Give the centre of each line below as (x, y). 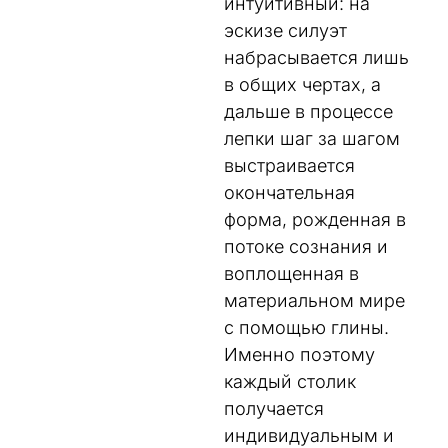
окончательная (289, 192)
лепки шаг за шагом (312, 138)
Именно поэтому (299, 354)
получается (274, 408)
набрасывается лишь (316, 57)
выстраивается (289, 165)
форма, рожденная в (315, 219)
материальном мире (314, 300)
